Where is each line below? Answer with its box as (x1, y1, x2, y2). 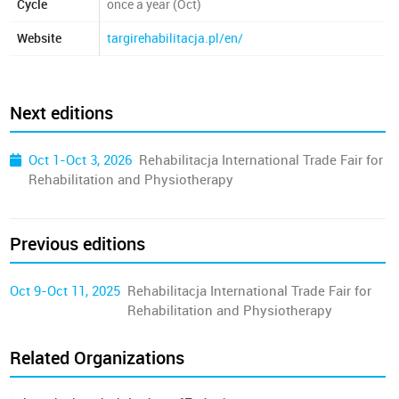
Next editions (10, 102, 114, 124)
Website (17, 31, 62, 46)
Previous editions (10, 233, 146, 255)
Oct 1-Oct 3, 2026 (28, 152, 133, 168)
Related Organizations (10, 347, 185, 369)
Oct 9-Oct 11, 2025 (10, 283, 121, 299)
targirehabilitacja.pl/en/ (107, 31, 244, 46)
